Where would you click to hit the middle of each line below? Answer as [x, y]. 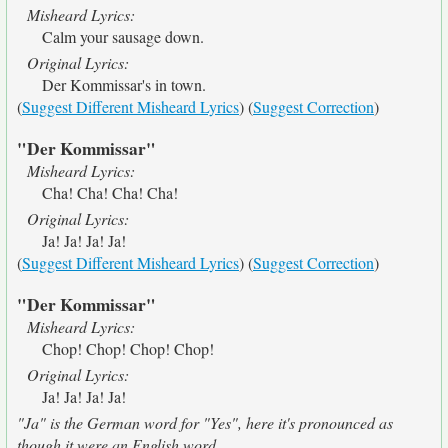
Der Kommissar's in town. [124, 84]
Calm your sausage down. [123, 36]
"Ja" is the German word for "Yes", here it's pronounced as [205, 422]
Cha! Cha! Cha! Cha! [110, 192]
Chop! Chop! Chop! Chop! [128, 348]
